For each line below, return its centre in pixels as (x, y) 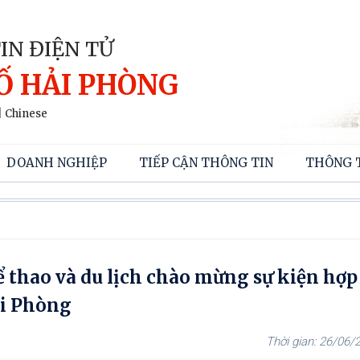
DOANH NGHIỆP (57, 163)
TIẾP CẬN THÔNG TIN (206, 163)
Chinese (26, 114)
